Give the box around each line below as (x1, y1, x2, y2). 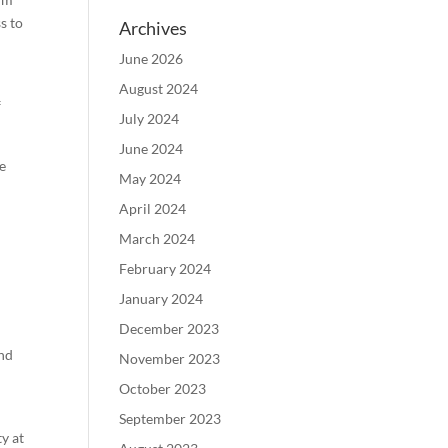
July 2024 (119, 110, 180, 127)
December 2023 (119, 320, 220, 337)
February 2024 (119, 260, 212, 277)
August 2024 (119, 80, 199, 97)
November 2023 (119, 350, 221, 367)
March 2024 (119, 230, 196, 247)
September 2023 (119, 410, 222, 427)
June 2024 (119, 140, 184, 157)
